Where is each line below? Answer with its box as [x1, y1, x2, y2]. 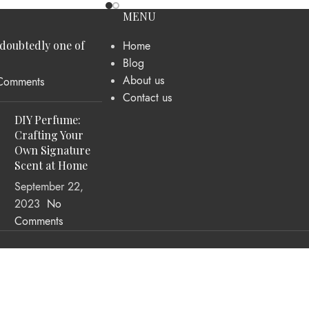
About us [122, 72, 164, 88]
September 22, [14, 179, 84, 195]
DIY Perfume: [14, 112, 81, 127]
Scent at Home [14, 157, 88, 172]
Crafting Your [14, 127, 84, 142]
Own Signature [14, 142, 91, 157]
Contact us [122, 90, 172, 106]
